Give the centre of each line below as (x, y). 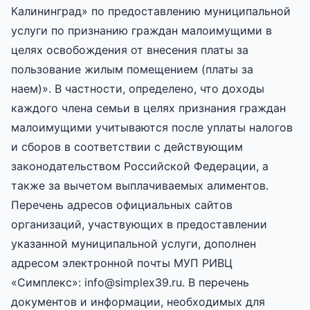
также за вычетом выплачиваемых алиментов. (140, 185)
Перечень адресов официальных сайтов (122, 204)
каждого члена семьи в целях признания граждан (148, 108)
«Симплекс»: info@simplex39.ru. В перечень (130, 282)
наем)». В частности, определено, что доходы (138, 88)
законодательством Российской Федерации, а (140, 166)
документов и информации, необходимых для (138, 301)
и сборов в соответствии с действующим (127, 146)
